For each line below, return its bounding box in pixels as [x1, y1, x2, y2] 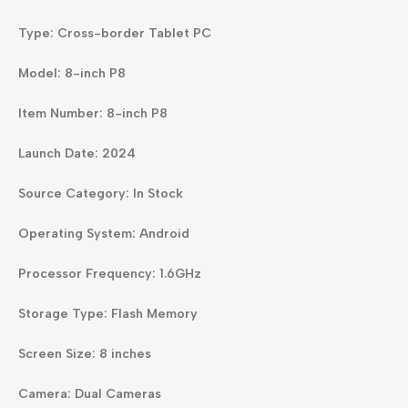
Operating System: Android [18, 226, 189, 241]
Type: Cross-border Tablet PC [18, 25, 211, 41]
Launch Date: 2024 [18, 146, 136, 161]
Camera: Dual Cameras [18, 386, 161, 402]
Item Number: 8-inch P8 [18, 106, 168, 121]
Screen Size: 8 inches [18, 346, 151, 362]
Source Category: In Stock [18, 186, 183, 201]
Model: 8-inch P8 [18, 66, 126, 81]
